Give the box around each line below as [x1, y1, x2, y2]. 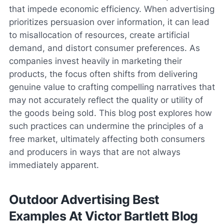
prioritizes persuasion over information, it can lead [9, 17, 209, 27]
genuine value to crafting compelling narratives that [9, 82, 215, 92]
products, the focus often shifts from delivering [9, 69, 197, 79]
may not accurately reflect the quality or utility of [9, 95, 203, 105]
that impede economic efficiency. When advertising [9, 4, 214, 14]
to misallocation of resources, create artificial [9, 30, 189, 40]
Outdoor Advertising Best [9, 192, 159, 207]
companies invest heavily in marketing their [9, 56, 182, 66]
